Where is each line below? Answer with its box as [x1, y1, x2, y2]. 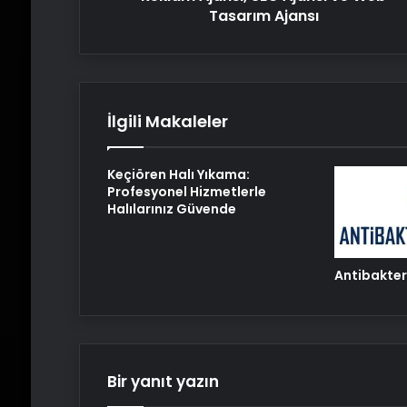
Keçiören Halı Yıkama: [106, 164, 250, 184]
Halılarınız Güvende [106, 199, 236, 218]
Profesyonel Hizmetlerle [106, 182, 266, 201]
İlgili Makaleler [106, 109, 228, 133]
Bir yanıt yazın [106, 370, 219, 392]
